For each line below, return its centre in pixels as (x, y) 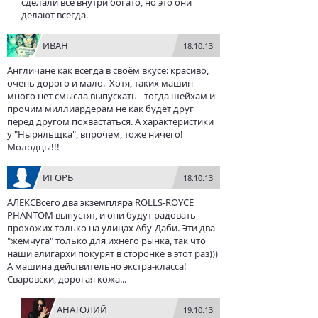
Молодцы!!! (33, 147)
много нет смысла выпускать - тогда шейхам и (111, 96)
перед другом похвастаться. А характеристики (110, 121)
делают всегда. (55, 15)
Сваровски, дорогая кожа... (67, 279)
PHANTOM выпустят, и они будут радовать (102, 215)
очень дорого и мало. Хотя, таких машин (100, 83)
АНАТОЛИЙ (82, 309)
